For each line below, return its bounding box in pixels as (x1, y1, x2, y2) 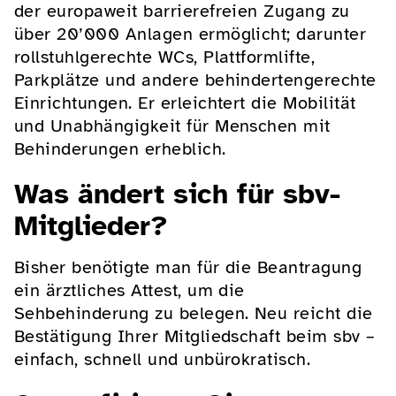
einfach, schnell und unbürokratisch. (14, 347, 311, 370)
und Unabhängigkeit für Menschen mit (14, 114, 331, 137)
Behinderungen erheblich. (14, 137, 226, 160)
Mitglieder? (14, 208, 168, 243)
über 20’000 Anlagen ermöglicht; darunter (14, 22, 367, 45)
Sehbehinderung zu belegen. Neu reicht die (14, 301, 373, 324)
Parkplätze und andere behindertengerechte (14, 68, 377, 91)
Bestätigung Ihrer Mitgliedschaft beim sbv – (14, 324, 376, 347)
